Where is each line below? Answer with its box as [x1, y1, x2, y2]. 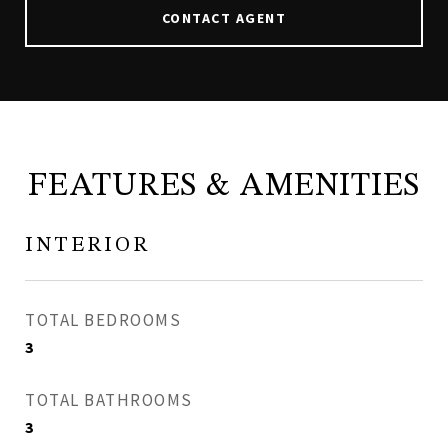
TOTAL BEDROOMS [25, 308, 181, 331]
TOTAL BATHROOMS [25, 388, 193, 411]
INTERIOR [25, 234, 150, 256]
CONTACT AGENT [161, 8, 287, 27]
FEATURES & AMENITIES [28, 170, 420, 203]
